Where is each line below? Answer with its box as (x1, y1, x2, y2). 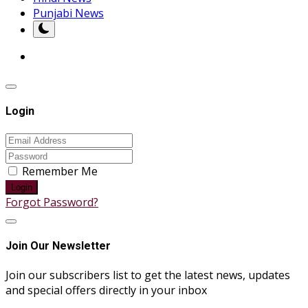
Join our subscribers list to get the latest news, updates (5, 267, 290, 283)
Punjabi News (33, 5, 104, 21)
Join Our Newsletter (5, 239, 111, 253)
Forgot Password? (5, 195, 98, 210)
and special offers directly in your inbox (5, 282, 207, 298)
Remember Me (22, 164, 98, 179)
